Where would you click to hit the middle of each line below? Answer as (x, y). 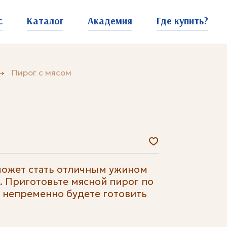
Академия (110, 21)
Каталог (45, 21)
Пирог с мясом (42, 73)
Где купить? (182, 21)
